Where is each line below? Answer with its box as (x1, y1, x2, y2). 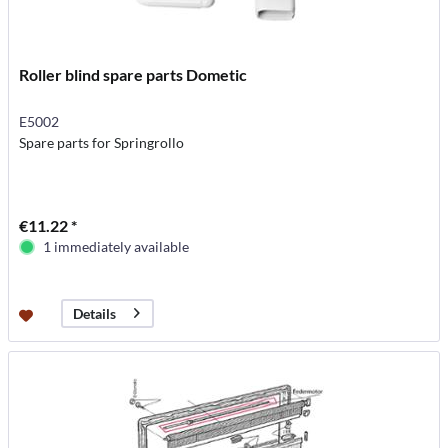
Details (73, 305, 117, 323)
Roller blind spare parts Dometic (19, 64, 248, 84)
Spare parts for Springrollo (19, 133, 185, 151)
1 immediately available (43, 237, 190, 255)
